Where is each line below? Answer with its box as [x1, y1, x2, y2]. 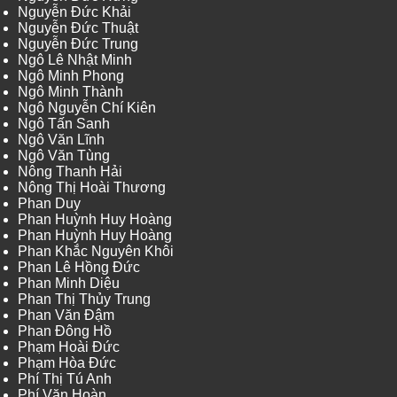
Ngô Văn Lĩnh [18, 132, 105, 148]
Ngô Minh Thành [18, 84, 123, 100]
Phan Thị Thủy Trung [18, 292, 151, 307]
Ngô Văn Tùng [18, 148, 110, 164]
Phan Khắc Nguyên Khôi [18, 244, 174, 260]
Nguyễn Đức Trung [18, 36, 138, 52]
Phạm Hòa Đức [18, 355, 116, 371]
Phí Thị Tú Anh [18, 371, 112, 387]
